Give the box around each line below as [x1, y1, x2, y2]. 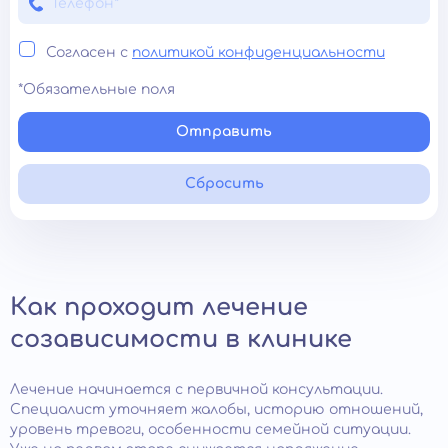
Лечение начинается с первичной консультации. [10, 381, 383, 397]
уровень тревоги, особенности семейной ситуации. [10, 421, 411, 437]
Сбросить [184, 175, 264, 191]
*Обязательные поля [18, 81, 175, 97]
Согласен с [46, 44, 132, 60]
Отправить [176, 123, 272, 139]
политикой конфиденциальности [132, 44, 385, 60]
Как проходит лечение [10, 293, 308, 321]
